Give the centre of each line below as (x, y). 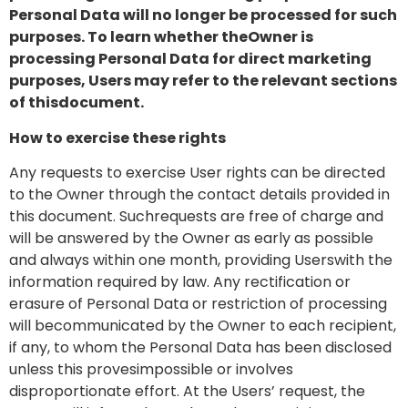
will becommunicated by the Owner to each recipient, (203, 326)
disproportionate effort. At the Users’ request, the (187, 392)
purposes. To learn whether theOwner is (161, 37)
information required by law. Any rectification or (180, 282)
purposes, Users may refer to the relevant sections (203, 81)
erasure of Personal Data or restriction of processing (198, 304)
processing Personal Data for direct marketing (190, 59)
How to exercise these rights (117, 138)
